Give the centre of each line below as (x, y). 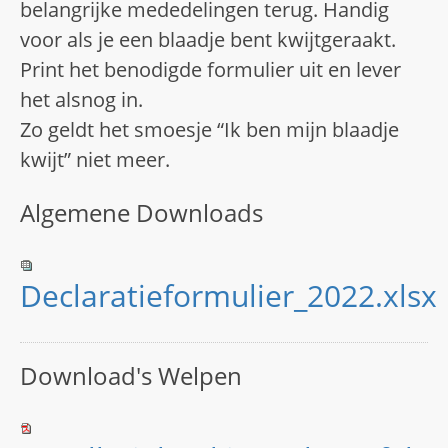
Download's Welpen (131, 375)
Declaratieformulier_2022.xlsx (228, 295)
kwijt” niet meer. (95, 159)
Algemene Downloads (141, 212)
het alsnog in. (81, 99)
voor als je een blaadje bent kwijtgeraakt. (208, 39)
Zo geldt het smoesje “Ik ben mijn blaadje (209, 129)
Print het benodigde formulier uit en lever (210, 69)
